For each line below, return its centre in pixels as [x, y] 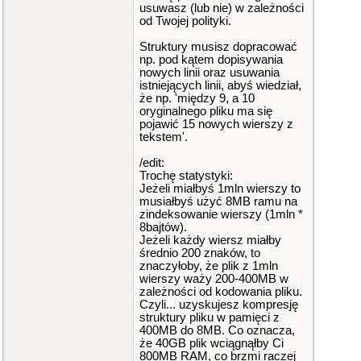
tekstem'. [164, 137]
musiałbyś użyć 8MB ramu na [218, 201]
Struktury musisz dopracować [218, 47]
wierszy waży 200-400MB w [214, 279]
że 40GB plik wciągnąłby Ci [212, 343]
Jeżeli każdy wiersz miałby [210, 240]
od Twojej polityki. [185, 21]
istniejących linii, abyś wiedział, [220, 85]
